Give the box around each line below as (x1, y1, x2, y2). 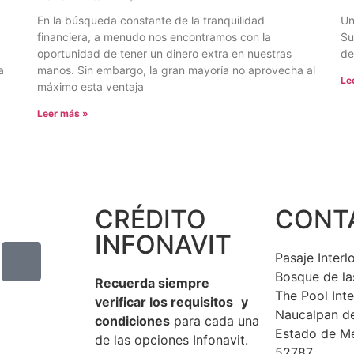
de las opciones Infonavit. (95, 332, 248, 348)
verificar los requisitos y (95, 294, 248, 311)
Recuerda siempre (95, 275, 209, 292)
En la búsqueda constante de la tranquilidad (37, 13, 265, 28)
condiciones (95, 313, 170, 330)
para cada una (170, 313, 259, 330)
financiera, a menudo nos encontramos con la (37, 30, 272, 44)
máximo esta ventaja (37, 80, 145, 94)
